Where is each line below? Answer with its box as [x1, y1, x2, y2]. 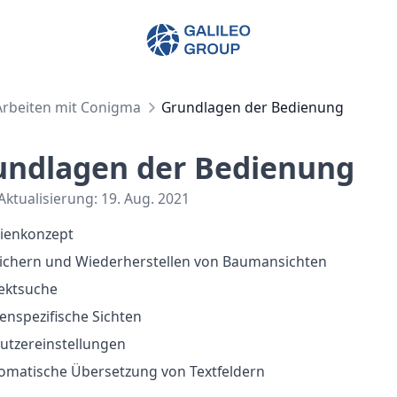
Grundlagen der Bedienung [160, 97, 344, 118]
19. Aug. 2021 [101, 189, 190, 208]
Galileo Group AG [144, 24, 276, 45]
